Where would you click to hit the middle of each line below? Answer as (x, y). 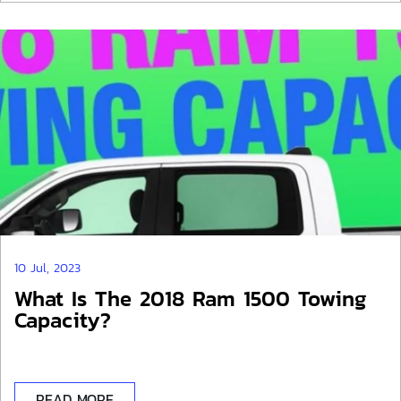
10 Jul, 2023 (47, 268)
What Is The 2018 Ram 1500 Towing (190, 299)
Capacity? (63, 320)
